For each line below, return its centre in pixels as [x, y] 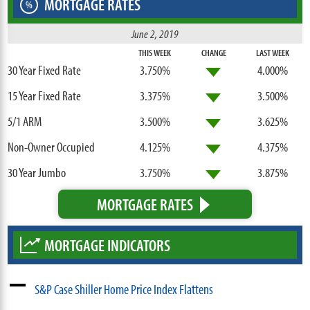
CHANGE [214, 52]
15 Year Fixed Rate [45, 95]
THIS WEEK [155, 52]
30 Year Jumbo [37, 172]
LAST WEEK [273, 52]
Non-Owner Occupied [52, 146]
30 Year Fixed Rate [45, 70]
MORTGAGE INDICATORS [108, 245]
